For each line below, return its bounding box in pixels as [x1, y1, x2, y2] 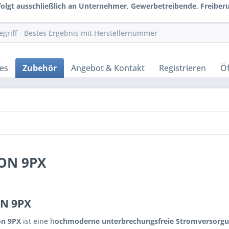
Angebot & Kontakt [71, 62, 145, 74]
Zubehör [22, 62, 57, 74]
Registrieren [159, 62, 206, 74]
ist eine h [21, 216, 55, 226]
